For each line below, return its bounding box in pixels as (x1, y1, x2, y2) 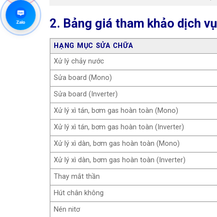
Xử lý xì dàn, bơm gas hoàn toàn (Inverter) (54, 155, 186, 164)
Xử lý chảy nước (54, 57, 105, 65)
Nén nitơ (54, 205, 80, 214)
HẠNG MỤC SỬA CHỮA (54, 41, 133, 50)
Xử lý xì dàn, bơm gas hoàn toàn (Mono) (54, 139, 180, 148)
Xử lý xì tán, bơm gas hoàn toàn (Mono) (54, 106, 179, 115)
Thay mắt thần (54, 172, 100, 181)
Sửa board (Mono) (54, 73, 112, 82)
